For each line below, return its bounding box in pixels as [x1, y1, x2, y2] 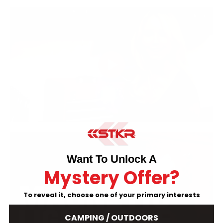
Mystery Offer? [43, 165, 180, 191]
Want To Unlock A [66, 152, 157, 165]
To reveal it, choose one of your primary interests [23, 190, 200, 200]
